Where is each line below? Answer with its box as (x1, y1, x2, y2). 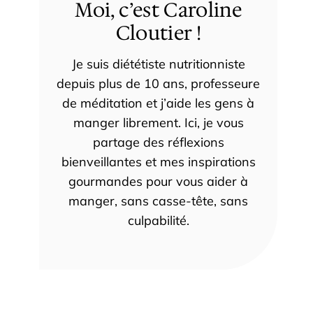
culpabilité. (127, 212, 189, 229)
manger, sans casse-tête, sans (68, 193, 249, 210)
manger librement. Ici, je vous (73, 115, 244, 131)
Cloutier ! (115, 20, 201, 47)
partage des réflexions (92, 134, 224, 151)
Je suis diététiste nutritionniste (71, 56, 245, 73)
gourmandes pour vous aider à (68, 173, 249, 190)
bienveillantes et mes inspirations (61, 154, 256, 170)
